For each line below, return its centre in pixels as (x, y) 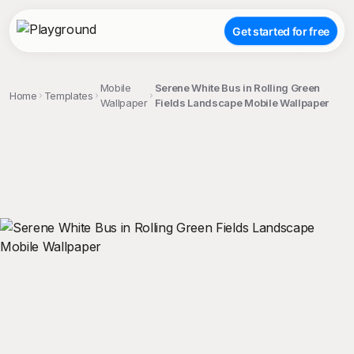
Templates (68, 95)
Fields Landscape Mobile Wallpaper (242, 103)
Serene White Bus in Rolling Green (237, 88)
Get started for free (281, 31)
